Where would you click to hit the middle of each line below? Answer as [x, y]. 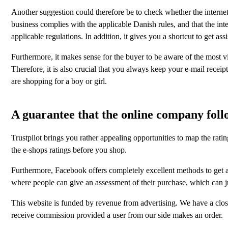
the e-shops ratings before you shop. [69, 150]
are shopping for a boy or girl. [59, 81]
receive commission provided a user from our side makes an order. [117, 215]
